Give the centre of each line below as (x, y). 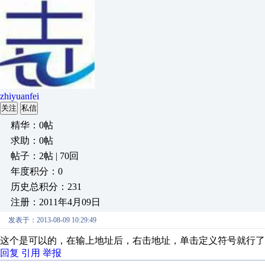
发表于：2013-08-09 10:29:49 (52, 220)
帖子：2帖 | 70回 (45, 156)
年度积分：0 (37, 171)
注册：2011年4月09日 (56, 202)
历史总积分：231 (46, 187)
